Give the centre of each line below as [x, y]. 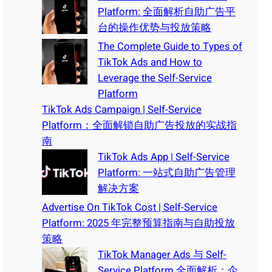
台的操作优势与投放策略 [155, 27]
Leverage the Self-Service [155, 78]
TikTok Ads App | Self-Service [164, 157]
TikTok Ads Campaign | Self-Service [122, 109]
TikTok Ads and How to [150, 62]
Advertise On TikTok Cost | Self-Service [130, 207]
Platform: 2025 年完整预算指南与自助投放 [139, 223]
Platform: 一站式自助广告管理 [167, 172]
